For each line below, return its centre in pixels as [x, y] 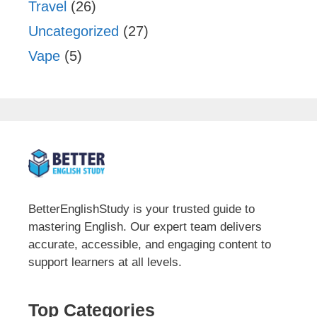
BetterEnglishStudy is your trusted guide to [142, 209]
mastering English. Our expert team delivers [145, 226]
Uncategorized [74, 31]
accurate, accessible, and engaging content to [150, 244]
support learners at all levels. [105, 262]
